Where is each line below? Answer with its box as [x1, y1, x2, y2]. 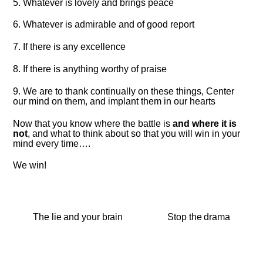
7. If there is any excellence [13, 42, 126, 52]
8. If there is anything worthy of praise [13, 63, 167, 74]
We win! [13, 160, 47, 171]
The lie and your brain [33, 212, 123, 222]
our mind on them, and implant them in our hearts [13, 96, 216, 106]
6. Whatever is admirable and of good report [13, 19, 195, 30]
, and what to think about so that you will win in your [28, 128, 241, 139]
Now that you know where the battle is [13, 118, 173, 129]
